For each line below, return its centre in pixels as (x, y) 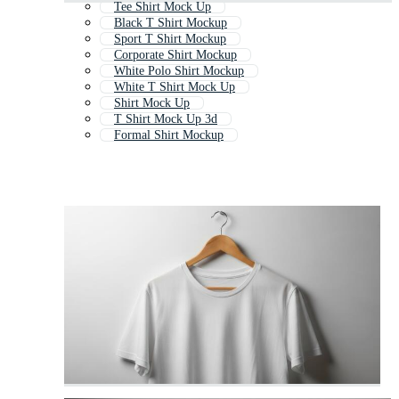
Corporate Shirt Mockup (175, 55)
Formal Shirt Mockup (169, 135)
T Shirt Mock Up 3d (166, 119)
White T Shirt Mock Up (175, 87)
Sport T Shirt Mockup (170, 39)
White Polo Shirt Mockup (179, 71)
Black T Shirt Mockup (171, 23)
